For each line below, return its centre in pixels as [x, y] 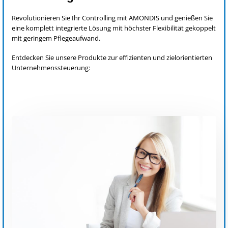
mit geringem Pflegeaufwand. [56, 38]
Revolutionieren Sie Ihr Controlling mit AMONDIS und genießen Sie [112, 18]
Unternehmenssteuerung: [51, 68]
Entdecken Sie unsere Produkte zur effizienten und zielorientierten [112, 58]
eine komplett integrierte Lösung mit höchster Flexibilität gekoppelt [114, 28]
